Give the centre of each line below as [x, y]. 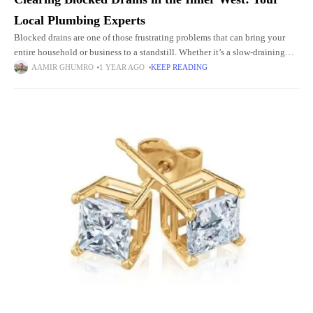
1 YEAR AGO [122, 67]
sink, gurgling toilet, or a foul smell [81, 67]
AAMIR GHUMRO [63, 67]
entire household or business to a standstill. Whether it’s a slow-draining [150, 52]
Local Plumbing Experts [80, 20]
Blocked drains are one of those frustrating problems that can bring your [150, 38]
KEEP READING [179, 67]
